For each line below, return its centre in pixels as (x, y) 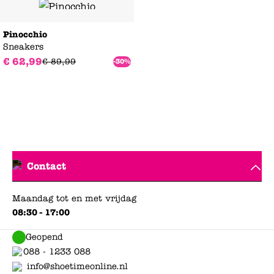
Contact (46, 166)
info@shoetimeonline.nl (77, 267)
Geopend (44, 237)
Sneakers (23, 47)
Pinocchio (25, 35)
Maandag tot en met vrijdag (74, 199)
